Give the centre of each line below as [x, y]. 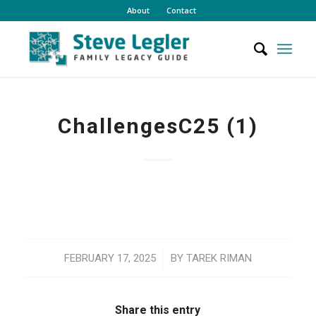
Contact [181, 10]
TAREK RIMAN [219, 259]
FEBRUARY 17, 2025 [110, 259]
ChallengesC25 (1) [158, 126]
